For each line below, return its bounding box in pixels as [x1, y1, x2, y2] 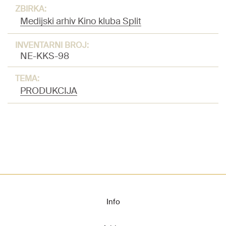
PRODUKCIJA [20, 85, 77, 97]
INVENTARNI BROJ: [15, 40, 89, 51]
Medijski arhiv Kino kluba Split [20, 15, 141, 28]
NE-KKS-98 [20, 50, 69, 63]
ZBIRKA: [15, 4, 46, 15]
